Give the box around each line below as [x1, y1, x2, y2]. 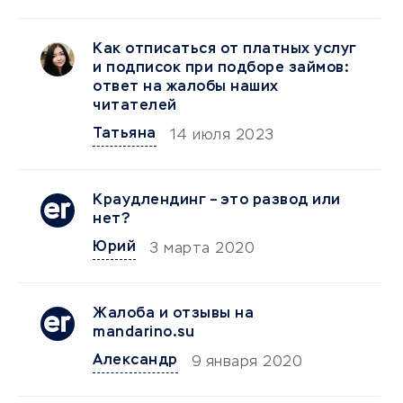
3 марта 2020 [149, 242, 255, 256]
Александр [93, 354, 178, 368]
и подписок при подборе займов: [93, 61, 349, 76]
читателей [93, 99, 177, 113]
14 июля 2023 [169, 129, 274, 143]
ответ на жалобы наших [93, 80, 279, 94]
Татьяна [93, 127, 157, 141]
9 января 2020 [191, 355, 302, 370]
